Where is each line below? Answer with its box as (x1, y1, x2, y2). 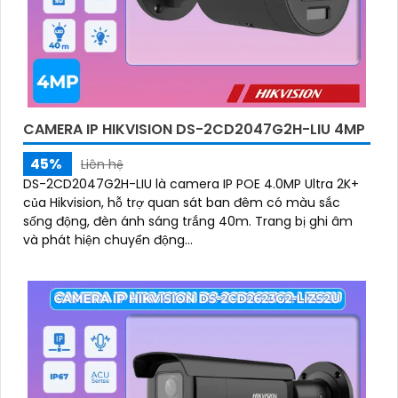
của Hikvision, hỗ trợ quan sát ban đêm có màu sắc (23, 193, 340, 211)
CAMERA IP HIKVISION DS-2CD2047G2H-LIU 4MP (23, 118, 365, 139)
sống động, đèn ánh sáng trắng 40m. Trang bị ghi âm (23, 211, 255, 230)
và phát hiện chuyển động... (23, 230, 193, 249)
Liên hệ (81, 155, 123, 173)
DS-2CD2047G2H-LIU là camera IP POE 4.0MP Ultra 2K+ (23, 174, 359, 193)
